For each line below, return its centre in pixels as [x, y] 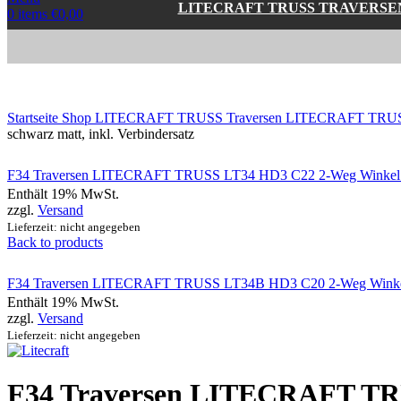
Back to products [55, 242]
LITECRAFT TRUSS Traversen [190, 118]
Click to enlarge [52, 102]
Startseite [34, 118]
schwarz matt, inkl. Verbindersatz [101, 134]
